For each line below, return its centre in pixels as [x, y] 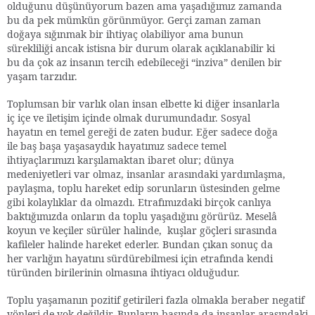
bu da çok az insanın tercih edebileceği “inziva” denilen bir [144, 62]
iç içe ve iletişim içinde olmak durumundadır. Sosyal [129, 117]
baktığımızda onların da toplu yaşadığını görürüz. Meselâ [142, 216]
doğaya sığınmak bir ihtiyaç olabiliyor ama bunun [125, 34]
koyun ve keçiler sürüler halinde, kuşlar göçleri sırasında [142, 230]
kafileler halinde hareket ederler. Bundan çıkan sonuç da [140, 244]
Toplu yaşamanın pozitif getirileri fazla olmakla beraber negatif [156, 300]
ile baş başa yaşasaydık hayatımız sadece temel [117, 146]
